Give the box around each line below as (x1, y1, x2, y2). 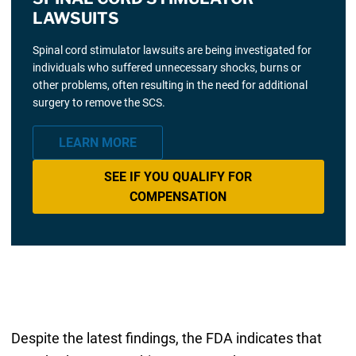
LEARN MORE (58, 135, 137, 151)
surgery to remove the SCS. (32, 96, 165, 110)
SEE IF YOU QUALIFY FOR (104, 168, 252, 184)
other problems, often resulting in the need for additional (32, 79, 308, 92)
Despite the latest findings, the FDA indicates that (10, 329, 322, 346)
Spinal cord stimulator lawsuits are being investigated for (32, 44, 311, 57)
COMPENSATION (130, 188, 226, 204)
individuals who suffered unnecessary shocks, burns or (32, 61, 301, 75)
